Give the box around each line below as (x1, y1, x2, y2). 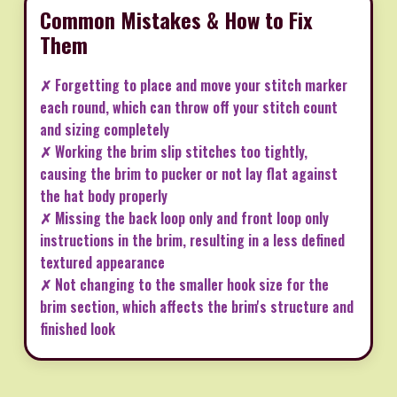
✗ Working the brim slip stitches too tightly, (40, 141, 307, 163)
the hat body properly (40, 185, 167, 207)
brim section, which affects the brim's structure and (40, 296, 354, 318)
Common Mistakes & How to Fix (40, 4, 313, 36)
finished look (40, 318, 115, 340)
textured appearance (40, 252, 165, 274)
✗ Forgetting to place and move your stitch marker (40, 74, 347, 97)
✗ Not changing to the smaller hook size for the (40, 274, 329, 296)
